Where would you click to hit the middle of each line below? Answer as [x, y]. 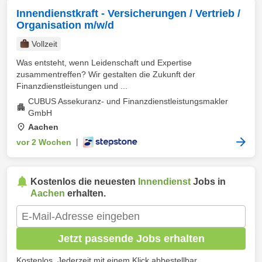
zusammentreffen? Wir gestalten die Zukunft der [106, 74]
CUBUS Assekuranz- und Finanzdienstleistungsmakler [128, 101]
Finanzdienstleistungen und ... [72, 86]
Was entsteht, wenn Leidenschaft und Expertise [104, 63]
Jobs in [208, 182]
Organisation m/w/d [65, 25]
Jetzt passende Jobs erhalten [131, 238]
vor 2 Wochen [44, 142]
